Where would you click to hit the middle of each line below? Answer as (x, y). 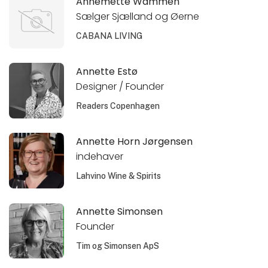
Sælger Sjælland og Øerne (138, 16)
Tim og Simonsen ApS (118, 246)
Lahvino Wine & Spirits (119, 176)
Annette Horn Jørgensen (135, 142)
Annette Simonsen (120, 212)
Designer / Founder (120, 86)
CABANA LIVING (109, 36)
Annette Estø (107, 72)
